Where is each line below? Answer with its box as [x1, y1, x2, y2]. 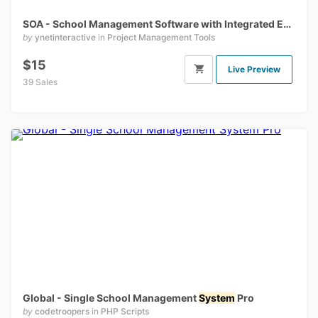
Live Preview [228, 63, 280, 75]
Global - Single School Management [23, 292, 199, 305]
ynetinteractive [35, 31, 96, 43]
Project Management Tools [107, 31, 215, 43]
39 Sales [23, 76, 57, 87]
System [199, 292, 235, 305]
